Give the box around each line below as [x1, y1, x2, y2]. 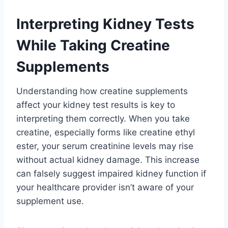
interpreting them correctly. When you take [16, 113, 190, 124]
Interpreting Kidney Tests [16, 15, 194, 33]
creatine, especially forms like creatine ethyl [16, 127, 195, 137]
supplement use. [16, 195, 84, 206]
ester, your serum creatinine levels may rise [16, 140, 193, 151]
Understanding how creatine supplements [16, 85, 188, 96]
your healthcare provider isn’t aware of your [16, 182, 194, 192]
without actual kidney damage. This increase [16, 154, 199, 165]
